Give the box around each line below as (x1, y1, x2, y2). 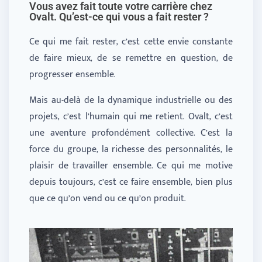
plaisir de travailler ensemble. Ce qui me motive (29, 157, 233, 174)
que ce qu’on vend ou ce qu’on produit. (29, 190, 185, 206)
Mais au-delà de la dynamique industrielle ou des (29, 92, 233, 108)
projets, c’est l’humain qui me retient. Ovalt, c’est (29, 108, 233, 125)
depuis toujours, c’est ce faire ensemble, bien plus (29, 174, 233, 190)
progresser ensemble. (29, 66, 115, 82)
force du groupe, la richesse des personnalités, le (29, 141, 233, 157)
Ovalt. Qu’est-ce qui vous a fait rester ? (29, 10, 209, 23)
